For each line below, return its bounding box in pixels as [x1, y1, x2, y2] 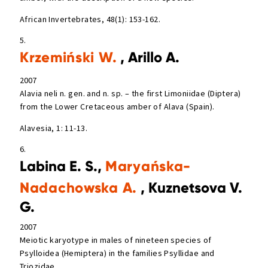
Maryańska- [105, 157, 191, 175]
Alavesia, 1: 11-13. [20, 122, 87, 133]
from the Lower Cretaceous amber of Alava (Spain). [20, 100, 215, 112]
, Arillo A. [117, 48, 180, 66]
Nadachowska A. [20, 178, 138, 196]
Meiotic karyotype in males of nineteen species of [20, 234, 212, 246]
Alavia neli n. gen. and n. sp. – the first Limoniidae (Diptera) [20, 87, 241, 99]
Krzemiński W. [20, 48, 117, 66]
